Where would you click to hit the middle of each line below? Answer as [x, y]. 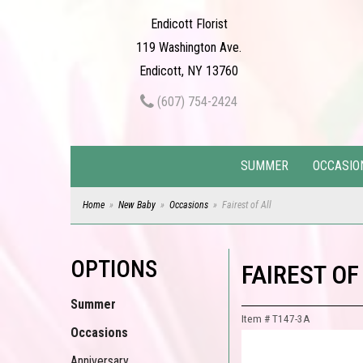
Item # [257, 319]
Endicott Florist [189, 24]
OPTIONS [114, 269]
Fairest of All [247, 205]
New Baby [137, 205]
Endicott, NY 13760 [189, 71]
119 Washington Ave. [189, 47]
